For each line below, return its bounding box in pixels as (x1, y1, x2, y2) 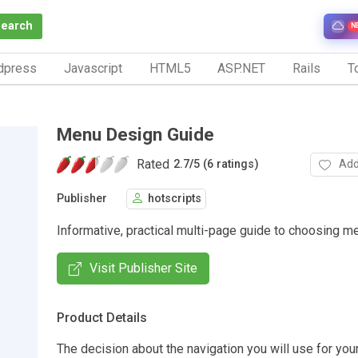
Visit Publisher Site (89, 260, 197, 276)
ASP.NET (217, 60, 266, 76)
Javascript (63, 60, 122, 76)
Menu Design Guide (57, 123, 214, 145)
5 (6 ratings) (193, 157, 259, 172)
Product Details (57, 309, 147, 325)
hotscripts (148, 192, 201, 206)
